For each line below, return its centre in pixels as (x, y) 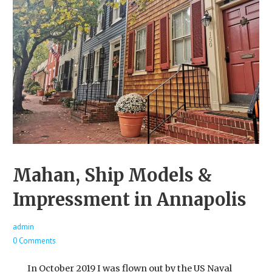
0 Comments (34, 241)
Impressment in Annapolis (129, 200)
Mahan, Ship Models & (112, 176)
